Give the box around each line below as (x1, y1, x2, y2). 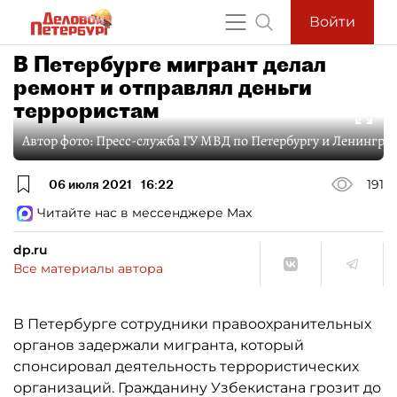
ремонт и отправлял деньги (13, 74, 312, 100)
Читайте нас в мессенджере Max (37, 205, 252, 221)
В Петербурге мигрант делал (13, 51, 326, 77)
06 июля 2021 (49, 175, 132, 192)
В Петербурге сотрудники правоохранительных (13, 315, 371, 332)
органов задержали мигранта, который (13, 337, 304, 354)
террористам (13, 97, 160, 123)
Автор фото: (22, 131, 96, 151)
